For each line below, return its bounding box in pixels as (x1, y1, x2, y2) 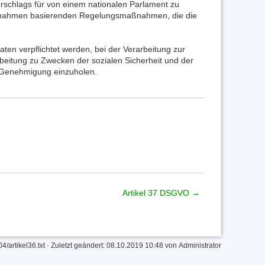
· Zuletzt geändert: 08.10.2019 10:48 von (45, 241, 179, 250)
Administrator (179, 241, 222, 250)
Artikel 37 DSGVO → (122, 188, 200, 198)
